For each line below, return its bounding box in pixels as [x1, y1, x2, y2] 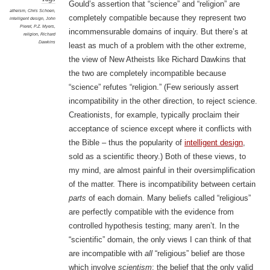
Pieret [19, 24, 31, 30]
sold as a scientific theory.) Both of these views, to [68, 152, 246, 162]
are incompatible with [68, 249, 145, 259]
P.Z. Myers [33, 24, 54, 30]
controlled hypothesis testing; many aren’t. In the [68, 221, 239, 231]
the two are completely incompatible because [68, 69, 226, 78]
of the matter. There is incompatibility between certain [68, 180, 256, 189]
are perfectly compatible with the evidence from [68, 207, 234, 217]
